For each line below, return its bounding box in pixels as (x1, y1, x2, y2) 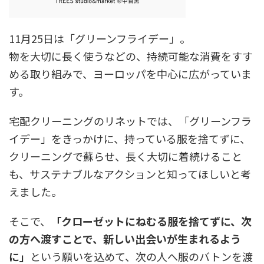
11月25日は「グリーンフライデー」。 (9, 31, 190, 47)
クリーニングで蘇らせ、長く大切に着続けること (9, 148, 242, 164)
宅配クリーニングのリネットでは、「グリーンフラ (9, 113, 252, 129)
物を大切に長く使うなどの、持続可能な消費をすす (9, 48, 253, 64)
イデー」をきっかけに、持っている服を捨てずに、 (9, 131, 250, 147)
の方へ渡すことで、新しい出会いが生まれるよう (9, 231, 241, 247)
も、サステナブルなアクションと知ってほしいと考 (9, 166, 251, 182)
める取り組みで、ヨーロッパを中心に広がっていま (9, 66, 252, 82)
